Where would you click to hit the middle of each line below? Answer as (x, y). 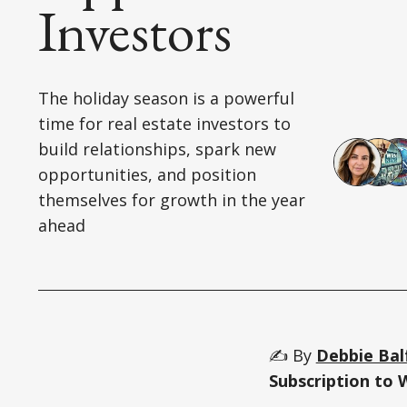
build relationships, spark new (157, 149)
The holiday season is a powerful (166, 99)
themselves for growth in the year (172, 200)
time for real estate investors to (164, 124)
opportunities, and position (147, 175)
